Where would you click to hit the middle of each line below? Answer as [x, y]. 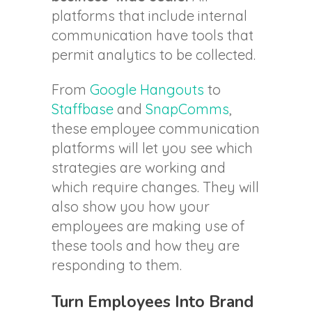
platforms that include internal [149, 16]
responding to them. [117, 265]
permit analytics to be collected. [154, 55]
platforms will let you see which [152, 148]
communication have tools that [153, 36]
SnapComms [187, 109]
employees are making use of [148, 226]
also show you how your [131, 207]
